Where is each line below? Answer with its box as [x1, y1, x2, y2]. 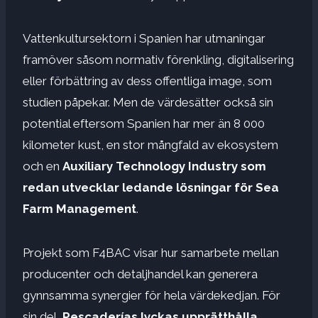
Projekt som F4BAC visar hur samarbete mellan [23, 245, 279, 260]
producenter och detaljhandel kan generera [23, 266, 258, 281]
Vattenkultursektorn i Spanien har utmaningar [23, 31, 265, 45]
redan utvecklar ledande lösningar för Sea [23, 180, 279, 194]
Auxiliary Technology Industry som [62, 158, 266, 173]
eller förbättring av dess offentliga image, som [23, 73, 272, 88]
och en [23, 158, 62, 173]
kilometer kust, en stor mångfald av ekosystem [23, 137, 278, 152]
